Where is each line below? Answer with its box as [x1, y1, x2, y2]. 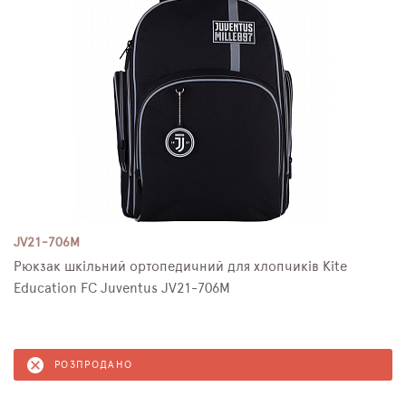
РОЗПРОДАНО [54, 360, 133, 370]
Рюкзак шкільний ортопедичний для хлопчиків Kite [14, 260, 347, 274]
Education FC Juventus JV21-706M [14, 282, 230, 295]
